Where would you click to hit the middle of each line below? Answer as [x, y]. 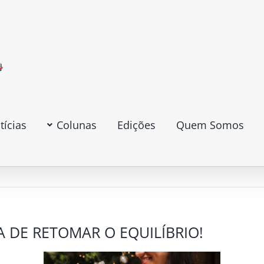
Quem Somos [210, 125]
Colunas [76, 125]
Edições [136, 125]
